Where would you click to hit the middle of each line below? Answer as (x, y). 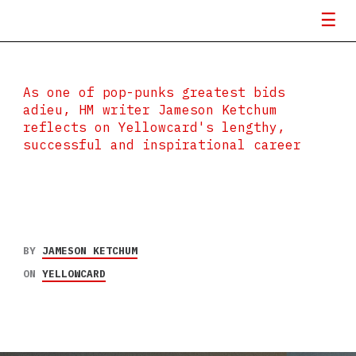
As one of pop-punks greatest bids (154, 92)
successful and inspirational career (162, 145)
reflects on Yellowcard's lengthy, (154, 127)
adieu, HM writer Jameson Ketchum (150, 110)
